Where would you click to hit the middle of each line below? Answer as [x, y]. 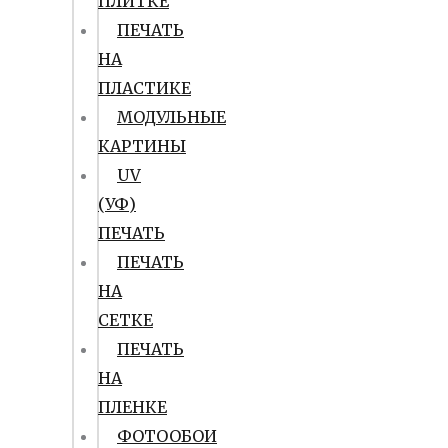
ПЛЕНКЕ [132, 407]
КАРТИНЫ [142, 146]
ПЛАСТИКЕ [144, 88]
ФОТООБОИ [167, 436]
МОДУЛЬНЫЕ [171, 117]
